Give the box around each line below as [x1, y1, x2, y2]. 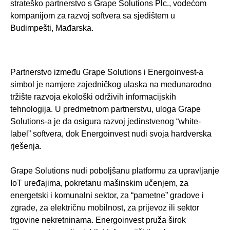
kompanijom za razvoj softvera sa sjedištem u [10, 11, 175, 20]
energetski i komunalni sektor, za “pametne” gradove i [10, 191, 204, 200]
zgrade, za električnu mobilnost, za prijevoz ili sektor [10, 203, 199, 213]
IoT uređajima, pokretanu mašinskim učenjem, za [10, 179, 188, 188]
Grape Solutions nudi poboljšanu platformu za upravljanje [10, 166, 219, 176]
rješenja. [10, 142, 42, 151]
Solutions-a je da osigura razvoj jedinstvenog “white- [10, 117, 201, 126]
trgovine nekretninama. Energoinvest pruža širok [10, 216, 186, 225]
